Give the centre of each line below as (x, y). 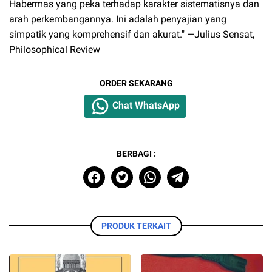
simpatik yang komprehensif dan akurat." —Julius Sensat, (132, 35)
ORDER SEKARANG (136, 83)
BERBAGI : (136, 154)
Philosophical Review (55, 50)
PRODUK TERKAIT (136, 226)
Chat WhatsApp (145, 106)
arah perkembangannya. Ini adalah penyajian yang (118, 19)
